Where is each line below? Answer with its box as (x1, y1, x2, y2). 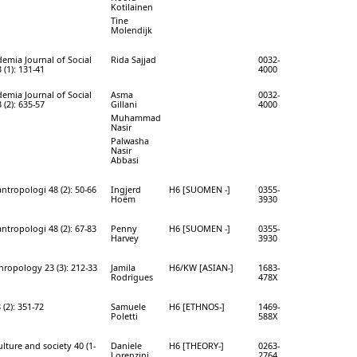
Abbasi (111, 153, 139, 166)
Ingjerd (111, 182, 141, 195)
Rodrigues (111, 270, 153, 283)
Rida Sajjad (111, 53, 156, 65)
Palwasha (111, 134, 149, 147)
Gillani (111, 97, 137, 110)
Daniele (111, 339, 142, 351)
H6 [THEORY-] (169, 339, 224, 351)
